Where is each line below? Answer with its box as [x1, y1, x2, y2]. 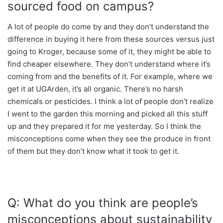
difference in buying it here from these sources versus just [7, 34, 215, 44]
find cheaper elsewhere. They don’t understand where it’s [7, 59, 211, 69]
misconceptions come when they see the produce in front [7, 133, 211, 143]
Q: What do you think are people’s [7, 195, 198, 210]
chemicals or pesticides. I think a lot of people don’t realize [7, 96, 214, 106]
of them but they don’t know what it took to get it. [7, 146, 179, 156]
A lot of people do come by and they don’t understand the [7, 21, 209, 31]
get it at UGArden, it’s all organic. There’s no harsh [7, 84, 183, 94]
